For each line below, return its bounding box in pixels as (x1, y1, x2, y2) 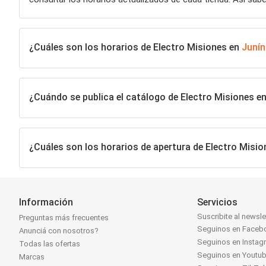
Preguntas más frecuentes (19, 213, 109, 223)
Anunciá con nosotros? (19, 226, 99, 236)
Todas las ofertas (19, 239, 80, 249)
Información (19, 197, 73, 208)
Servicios (197, 197, 238, 208)
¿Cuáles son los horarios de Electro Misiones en (29, 41, 242, 53)
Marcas (19, 252, 45, 262)
